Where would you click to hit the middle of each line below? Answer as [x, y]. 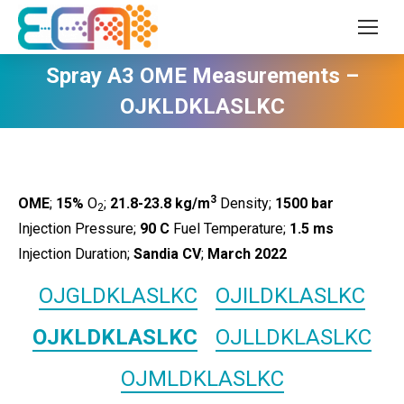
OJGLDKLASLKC [118, 296]
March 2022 [247, 254]
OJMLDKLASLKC [202, 379]
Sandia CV [167, 254]
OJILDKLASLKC [290, 296]
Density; [246, 203]
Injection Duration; [76, 254]
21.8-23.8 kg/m [160, 203]
